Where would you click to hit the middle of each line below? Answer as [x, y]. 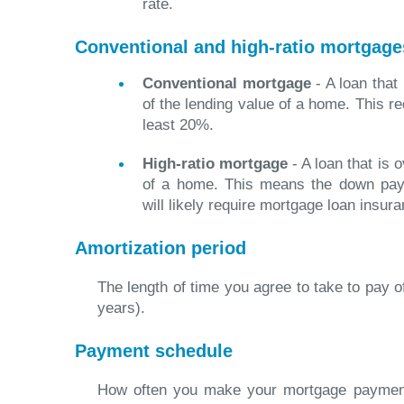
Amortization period [161, 248]
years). [121, 308]
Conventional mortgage [227, 83]
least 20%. [178, 125]
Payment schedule [154, 351]
